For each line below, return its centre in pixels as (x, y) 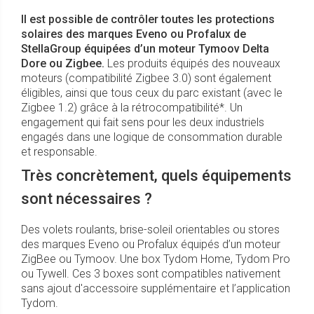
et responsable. (59, 152)
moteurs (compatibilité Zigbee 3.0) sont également (146, 78)
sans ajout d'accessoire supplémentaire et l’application (156, 289)
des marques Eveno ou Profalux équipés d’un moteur (151, 245)
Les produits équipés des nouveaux (192, 64)
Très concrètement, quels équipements (156, 176)
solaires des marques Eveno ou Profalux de (134, 34)
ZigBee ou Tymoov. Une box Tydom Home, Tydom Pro (156, 259)
